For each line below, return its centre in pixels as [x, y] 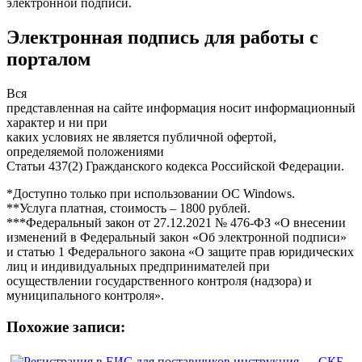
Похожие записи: [66, 326]
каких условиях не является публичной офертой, [141, 137]
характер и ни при [57, 122]
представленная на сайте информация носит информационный [181, 107]
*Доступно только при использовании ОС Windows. [151, 193]
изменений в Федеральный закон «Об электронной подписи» [177, 237]
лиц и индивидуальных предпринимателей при [138, 266]
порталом [48, 59]
